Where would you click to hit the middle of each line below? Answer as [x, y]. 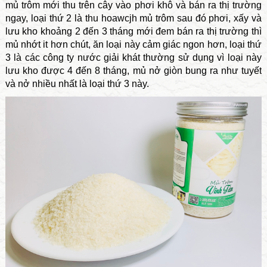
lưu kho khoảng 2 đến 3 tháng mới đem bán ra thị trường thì [133, 32]
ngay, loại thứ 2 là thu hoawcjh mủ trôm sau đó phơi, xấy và [133, 18]
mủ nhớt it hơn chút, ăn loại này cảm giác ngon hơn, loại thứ [133, 45]
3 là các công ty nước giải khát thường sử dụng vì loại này [133, 58]
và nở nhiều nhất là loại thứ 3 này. [77, 84]
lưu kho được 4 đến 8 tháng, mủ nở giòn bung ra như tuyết [133, 71]
